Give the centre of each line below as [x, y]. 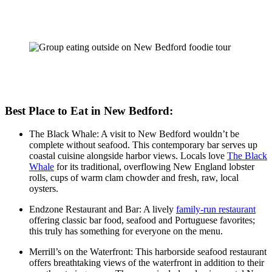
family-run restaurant [216, 209]
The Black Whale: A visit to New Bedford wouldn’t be [134, 134]
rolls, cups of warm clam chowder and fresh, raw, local [134, 178]
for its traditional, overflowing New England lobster [154, 167]
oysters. [44, 189]
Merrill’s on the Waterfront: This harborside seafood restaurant [148, 252]
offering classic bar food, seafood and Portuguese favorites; [142, 220]
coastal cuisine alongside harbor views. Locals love [128, 156]
